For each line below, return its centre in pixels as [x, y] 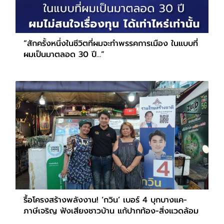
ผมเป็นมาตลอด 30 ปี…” [64, 54]
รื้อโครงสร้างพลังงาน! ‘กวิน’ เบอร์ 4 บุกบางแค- [105, 200]
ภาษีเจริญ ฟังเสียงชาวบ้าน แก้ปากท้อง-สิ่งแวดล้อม [111, 211]
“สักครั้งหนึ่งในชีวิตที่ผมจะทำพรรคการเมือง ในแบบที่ [111, 43]
